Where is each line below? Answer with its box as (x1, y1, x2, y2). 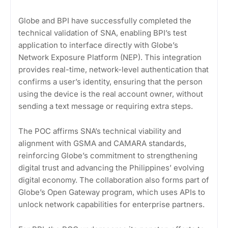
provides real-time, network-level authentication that (18, 65, 209, 75)
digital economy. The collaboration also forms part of (18, 175, 209, 185)
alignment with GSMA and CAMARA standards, (18, 138, 186, 149)
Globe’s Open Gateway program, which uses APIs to (18, 187, 205, 197)
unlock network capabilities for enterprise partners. (18, 199, 207, 210)
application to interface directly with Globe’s (18, 40, 178, 50)
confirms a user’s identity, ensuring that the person (18, 77, 203, 87)
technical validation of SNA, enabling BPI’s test (18, 28, 187, 38)
